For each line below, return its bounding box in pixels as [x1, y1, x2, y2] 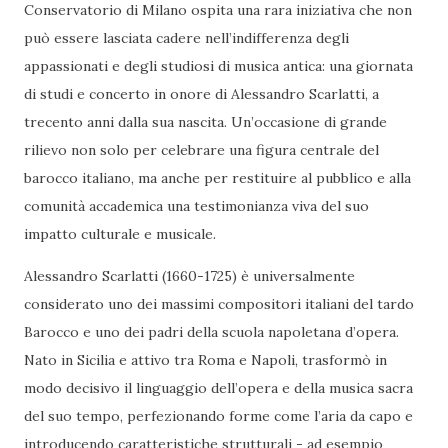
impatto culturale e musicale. [24, 224, 216, 243]
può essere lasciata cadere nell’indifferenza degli [24, 28, 349, 47]
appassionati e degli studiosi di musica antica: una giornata [24, 56, 413, 75]
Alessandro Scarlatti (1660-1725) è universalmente [24, 266, 355, 285]
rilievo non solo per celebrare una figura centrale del [24, 140, 379, 159]
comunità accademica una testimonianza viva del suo [24, 196, 369, 215]
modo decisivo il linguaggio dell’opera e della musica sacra [24, 378, 413, 397]
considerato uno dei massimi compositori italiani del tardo [24, 294, 414, 313]
